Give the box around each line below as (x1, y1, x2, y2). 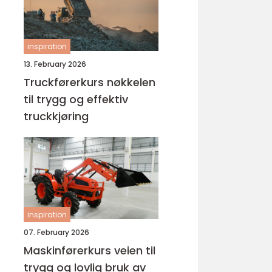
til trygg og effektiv (24, 92, 128, 107)
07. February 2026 (24, 227, 89, 237)
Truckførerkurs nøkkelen (24, 75, 107, 90)
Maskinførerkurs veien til (24, 243, 114, 258)
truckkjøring (24, 109, 89, 124)
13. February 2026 (24, 59, 86, 69)
